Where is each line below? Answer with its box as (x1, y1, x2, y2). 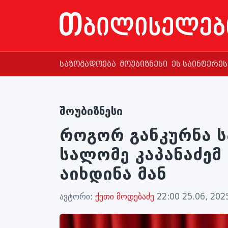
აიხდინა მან (60, 164, 166, 184)
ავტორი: (60, 192, 95, 202)
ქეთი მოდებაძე (95, 192, 157, 202)
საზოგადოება (60, 60, 116, 69)
